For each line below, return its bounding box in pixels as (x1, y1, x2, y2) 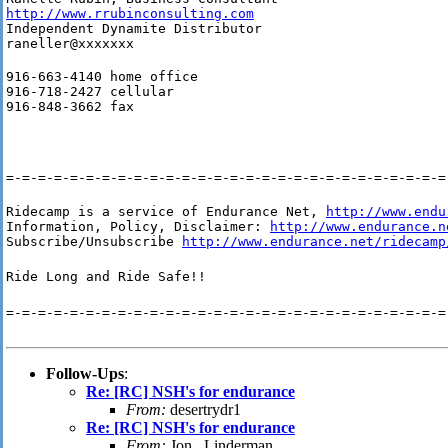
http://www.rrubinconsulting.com (6, 6, 254, 22)
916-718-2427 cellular (6, 84, 174, 100)
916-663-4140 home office (6, 69, 198, 85)
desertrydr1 (166, 401, 241, 419)
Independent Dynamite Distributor (6, 21, 262, 37)
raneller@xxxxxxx (6, 36, 134, 52)
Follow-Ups (46, 365, 124, 383)
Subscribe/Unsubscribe (6, 234, 182, 250)
